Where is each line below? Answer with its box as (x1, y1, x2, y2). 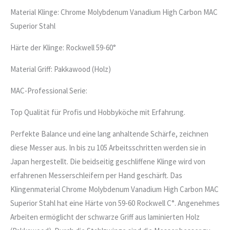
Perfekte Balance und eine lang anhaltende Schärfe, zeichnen (10, 128, 208, 139)
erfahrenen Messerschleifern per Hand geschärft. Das (10, 170, 182, 180)
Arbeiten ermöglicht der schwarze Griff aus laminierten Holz (10, 212, 200, 222)
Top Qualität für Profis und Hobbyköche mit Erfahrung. (10, 107, 185, 117)
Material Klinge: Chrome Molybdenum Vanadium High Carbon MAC (10, 7, 218, 17)
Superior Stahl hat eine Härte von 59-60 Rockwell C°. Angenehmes (10, 198, 220, 208)
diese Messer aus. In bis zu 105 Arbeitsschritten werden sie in (10, 142, 206, 152)
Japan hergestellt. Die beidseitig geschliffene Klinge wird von (10, 156, 205, 166)
